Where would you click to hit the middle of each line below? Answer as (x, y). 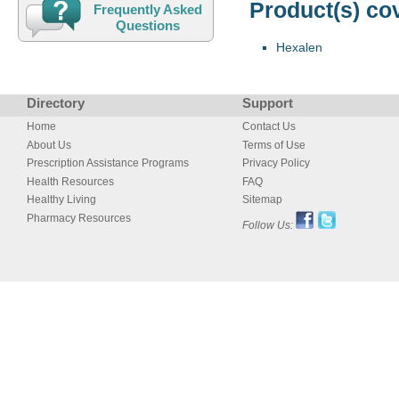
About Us (49, 145)
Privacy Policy (276, 163)
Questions (148, 25)
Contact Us (269, 127)
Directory (56, 103)
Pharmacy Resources (79, 218)
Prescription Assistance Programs (108, 163)
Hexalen (299, 47)
